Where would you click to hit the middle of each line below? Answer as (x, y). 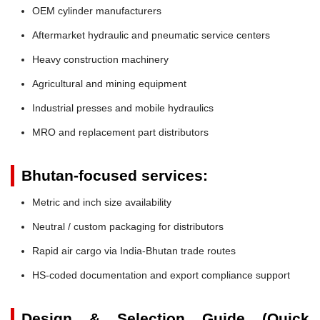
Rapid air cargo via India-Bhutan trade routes (134, 250)
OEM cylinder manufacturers (97, 10)
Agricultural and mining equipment (109, 83)
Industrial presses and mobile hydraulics (123, 107)
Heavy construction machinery (100, 59)
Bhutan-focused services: (115, 175)
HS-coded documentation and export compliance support (161, 275)
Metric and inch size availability (102, 202)
